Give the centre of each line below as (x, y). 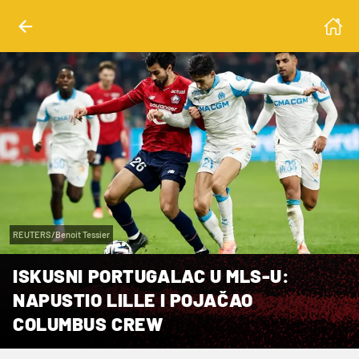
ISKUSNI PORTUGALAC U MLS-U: (151, 275)
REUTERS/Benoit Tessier (61, 234)
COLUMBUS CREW (89, 323)
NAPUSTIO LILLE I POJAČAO (133, 299)
